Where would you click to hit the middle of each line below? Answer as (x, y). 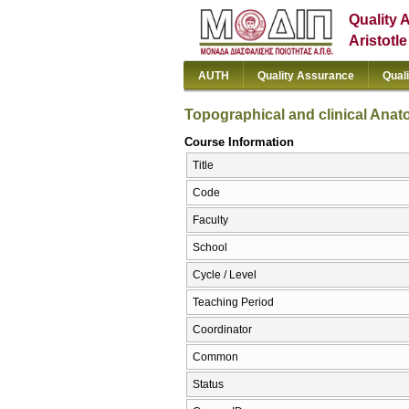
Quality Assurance (306, 76)
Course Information (239, 142)
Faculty (210, 220)
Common (215, 357)
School (210, 248)
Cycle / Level (225, 275)
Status (208, 385)
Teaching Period (233, 303)
